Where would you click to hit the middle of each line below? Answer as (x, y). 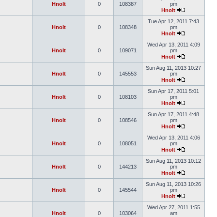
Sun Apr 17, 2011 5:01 (173, 91)
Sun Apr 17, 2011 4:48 (173, 114)
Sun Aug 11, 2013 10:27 (173, 68)
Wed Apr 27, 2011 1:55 (173, 207)
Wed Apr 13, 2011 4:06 (173, 138)
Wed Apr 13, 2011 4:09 (173, 45)
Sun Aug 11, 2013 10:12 (173, 161)
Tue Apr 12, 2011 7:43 (173, 21)
